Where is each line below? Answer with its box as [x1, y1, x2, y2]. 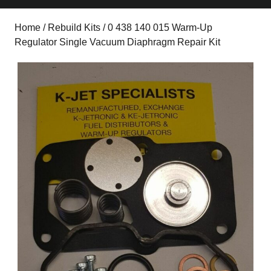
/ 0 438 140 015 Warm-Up [100, 22, 212, 33]
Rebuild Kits [48, 22, 100, 33]
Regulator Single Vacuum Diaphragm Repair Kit [15, 37, 220, 47]
